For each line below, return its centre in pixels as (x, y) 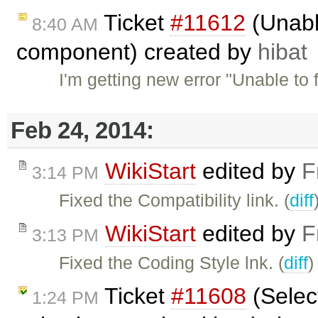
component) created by (137, 52)
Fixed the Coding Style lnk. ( (172, 263)
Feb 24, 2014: (82, 130)
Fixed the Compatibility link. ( (175, 201)
